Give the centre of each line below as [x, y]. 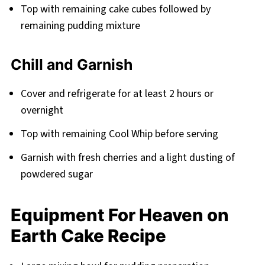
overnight [42, 111]
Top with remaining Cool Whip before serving [119, 134]
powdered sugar [56, 174]
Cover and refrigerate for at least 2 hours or [117, 94]
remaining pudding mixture [80, 26]
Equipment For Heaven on [119, 215]
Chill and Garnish [71, 65]
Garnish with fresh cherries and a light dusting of [127, 158]
